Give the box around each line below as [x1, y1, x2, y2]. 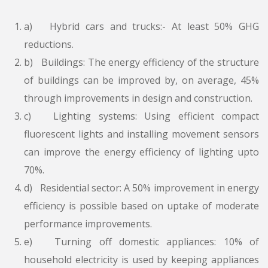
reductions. [24, 38, 74, 51]
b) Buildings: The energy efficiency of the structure [24, 56, 259, 69]
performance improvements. [24, 217, 152, 231]
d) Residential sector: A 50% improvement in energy [24, 181, 259, 195]
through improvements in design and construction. [24, 92, 252, 105]
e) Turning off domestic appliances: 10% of [24, 235, 259, 249]
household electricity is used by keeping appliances [24, 253, 259, 267]
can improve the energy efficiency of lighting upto [24, 145, 259, 159]
